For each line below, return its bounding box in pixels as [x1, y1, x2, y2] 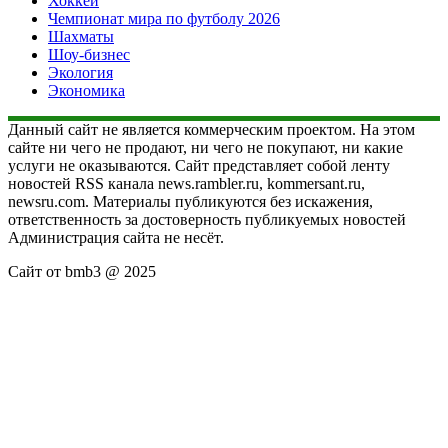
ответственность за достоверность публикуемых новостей [8, 210, 406, 228]
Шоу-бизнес [48, 45, 130, 63]
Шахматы [48, 27, 114, 45]
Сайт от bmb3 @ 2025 [8, 262, 156, 280]
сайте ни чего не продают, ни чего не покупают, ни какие [8, 138, 403, 156]
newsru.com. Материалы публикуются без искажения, [8, 192, 373, 210]
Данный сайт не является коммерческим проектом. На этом [8, 120, 415, 138]
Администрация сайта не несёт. [8, 228, 224, 246]
